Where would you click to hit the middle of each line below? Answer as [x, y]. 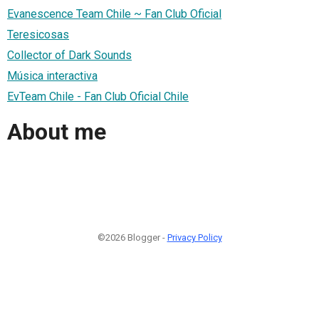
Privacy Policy [194, 237]
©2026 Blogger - [132, 237]
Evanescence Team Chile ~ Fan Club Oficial [114, 14]
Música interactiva [52, 75]
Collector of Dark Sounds [69, 55]
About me [57, 132]
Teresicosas [38, 34]
